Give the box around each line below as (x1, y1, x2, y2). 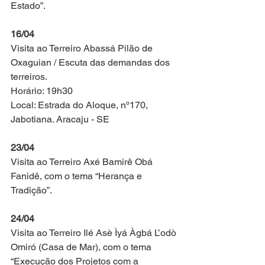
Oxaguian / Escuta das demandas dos (11, 56, 172, 68)
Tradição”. (11, 184, 52, 196)
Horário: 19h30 (11, 85, 73, 96)
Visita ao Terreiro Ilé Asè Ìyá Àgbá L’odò (11, 227, 179, 238)
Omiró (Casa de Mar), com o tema (11, 241, 154, 253)
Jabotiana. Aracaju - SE (11, 113, 109, 125)
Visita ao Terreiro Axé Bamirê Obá (11, 156, 155, 167)
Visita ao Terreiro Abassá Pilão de (11, 42, 155, 54)
